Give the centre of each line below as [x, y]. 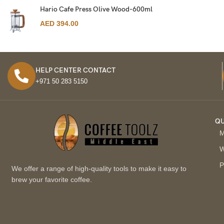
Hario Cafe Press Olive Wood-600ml [96, 9]
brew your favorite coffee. [51, 179]
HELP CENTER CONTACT [75, 70]
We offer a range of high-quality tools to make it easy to [99, 168]
